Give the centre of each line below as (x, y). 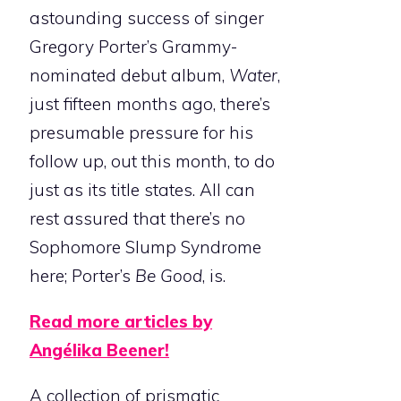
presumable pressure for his (141, 133)
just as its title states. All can (142, 190)
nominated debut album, (129, 76)
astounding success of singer (147, 18)
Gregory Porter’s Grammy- (133, 47)
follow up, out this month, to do (152, 162)
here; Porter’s (82, 276)
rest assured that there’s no (137, 219)
